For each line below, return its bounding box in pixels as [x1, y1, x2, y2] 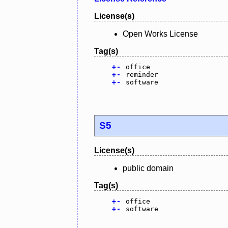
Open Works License [123, 30, 198, 39]
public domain [123, 164, 174, 173]
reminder [125, 71, 158, 79]
